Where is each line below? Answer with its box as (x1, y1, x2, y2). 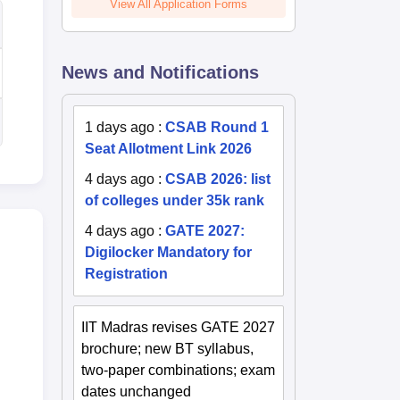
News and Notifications (62, 62, 260, 82)
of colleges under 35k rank (85, 192, 265, 208)
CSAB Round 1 (165, 119, 270, 135)
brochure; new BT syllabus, (81, 340, 254, 356)
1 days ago (85, 119, 155, 135)
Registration (85, 265, 169, 281)
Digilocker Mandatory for (85, 244, 253, 260)
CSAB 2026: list (165, 171, 271, 187)
